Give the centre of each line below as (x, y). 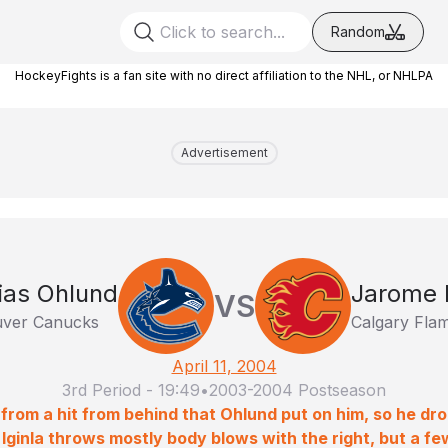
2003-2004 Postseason (297, 390)
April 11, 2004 (224, 366)
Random (358, 31)
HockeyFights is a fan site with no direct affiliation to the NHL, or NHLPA (224, 75)
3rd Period (101, 390)
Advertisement (224, 152)
